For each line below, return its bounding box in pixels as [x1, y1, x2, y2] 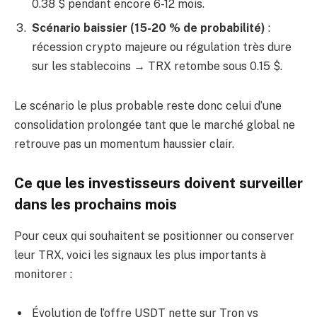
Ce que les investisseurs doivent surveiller [14, 175, 303, 192]
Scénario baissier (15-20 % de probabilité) [32, 21, 265, 35]
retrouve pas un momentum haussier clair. [14, 137, 234, 151]
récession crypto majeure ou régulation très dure [32, 40, 292, 54]
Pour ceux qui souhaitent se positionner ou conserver [14, 229, 294, 243]
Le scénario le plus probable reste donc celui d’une [14, 98, 282, 113]
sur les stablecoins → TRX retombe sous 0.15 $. [32, 59, 282, 73]
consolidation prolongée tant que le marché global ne [14, 117, 295, 132]
